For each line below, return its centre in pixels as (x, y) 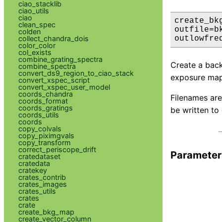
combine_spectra (47, 66)
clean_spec (37, 24)
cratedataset (39, 156)
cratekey (32, 170)
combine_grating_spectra (60, 59)
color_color (37, 45)
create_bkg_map (46, 212)
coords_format (43, 101)
